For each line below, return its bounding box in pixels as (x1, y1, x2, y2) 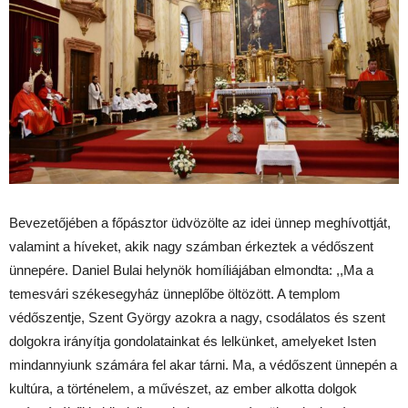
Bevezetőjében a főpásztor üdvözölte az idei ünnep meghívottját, (9, 214, 391, 230)
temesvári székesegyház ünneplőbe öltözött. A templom (9, 285, 341, 301)
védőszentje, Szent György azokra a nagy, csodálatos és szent (9, 309, 385, 325)
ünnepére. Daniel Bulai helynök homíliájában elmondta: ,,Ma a (9, 261, 373, 278)
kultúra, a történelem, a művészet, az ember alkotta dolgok (9, 380, 357, 396)
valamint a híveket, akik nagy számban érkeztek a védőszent (9, 238, 373, 254)
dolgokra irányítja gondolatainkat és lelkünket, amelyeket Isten (9, 332, 376, 349)
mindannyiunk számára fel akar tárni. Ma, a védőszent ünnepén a (9, 356, 397, 372)
